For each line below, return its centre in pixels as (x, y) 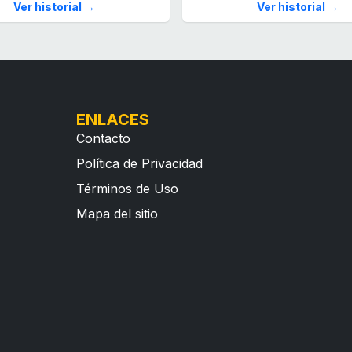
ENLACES (113, 120)
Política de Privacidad (140, 164)
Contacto (104, 139)
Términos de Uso (128, 189)
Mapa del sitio (117, 214)
